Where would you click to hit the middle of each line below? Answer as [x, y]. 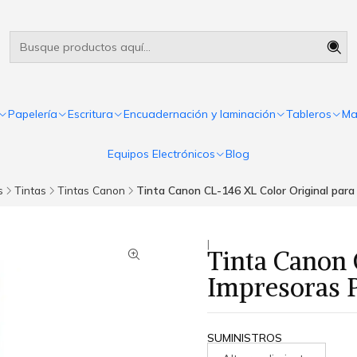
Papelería [33, 114]
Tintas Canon [91, 190]
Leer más [239, 18]
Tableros [309, 114]
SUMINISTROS [245, 337]
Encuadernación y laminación [200, 114]
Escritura [90, 114]
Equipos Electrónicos [161, 154]
